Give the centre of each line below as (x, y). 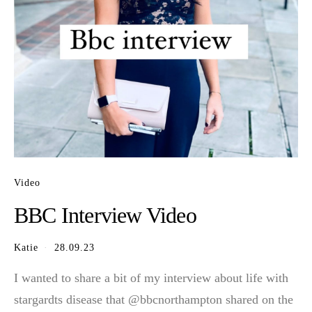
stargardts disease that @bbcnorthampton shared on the (154, 299)
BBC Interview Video (105, 215)
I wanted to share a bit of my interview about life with (151, 278)
